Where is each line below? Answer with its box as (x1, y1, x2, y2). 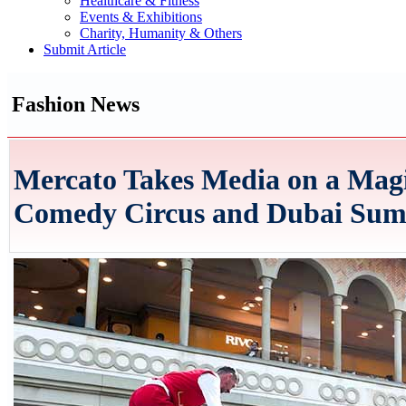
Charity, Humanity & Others (80, 25, 242, 41)
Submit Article (43, 42, 126, 57)
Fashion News (12, 92, 140, 116)
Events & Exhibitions (80, 9, 202, 24)
